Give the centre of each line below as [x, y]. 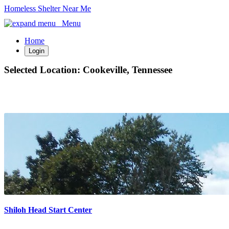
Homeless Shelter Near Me [48, 8]
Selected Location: [43, 70]
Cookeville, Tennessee [128, 70]
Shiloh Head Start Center [48, 210]
